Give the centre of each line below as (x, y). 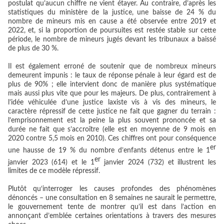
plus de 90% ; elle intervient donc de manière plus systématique (112, 84)
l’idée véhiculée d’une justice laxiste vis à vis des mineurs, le (112, 102)
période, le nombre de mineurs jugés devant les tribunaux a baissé (112, 39)
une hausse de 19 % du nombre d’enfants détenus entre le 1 (109, 150)
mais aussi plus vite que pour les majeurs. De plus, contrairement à (112, 93)
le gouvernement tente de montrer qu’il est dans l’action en (112, 207)
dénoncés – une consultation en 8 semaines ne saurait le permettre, (112, 198)
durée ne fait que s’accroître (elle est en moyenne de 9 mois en (112, 129)
